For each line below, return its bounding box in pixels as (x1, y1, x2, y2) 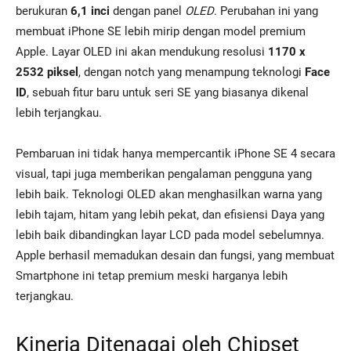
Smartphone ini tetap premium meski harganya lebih (16, 269, 288, 284)
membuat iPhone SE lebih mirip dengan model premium (16, 24, 306, 39)
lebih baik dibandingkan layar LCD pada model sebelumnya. (16, 228, 324, 243)
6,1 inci (71, 4, 110, 19)
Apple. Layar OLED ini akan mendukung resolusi (16, 45, 268, 60)
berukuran (16, 4, 71, 19)
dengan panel (110, 4, 185, 19)
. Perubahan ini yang (214, 4, 318, 19)
